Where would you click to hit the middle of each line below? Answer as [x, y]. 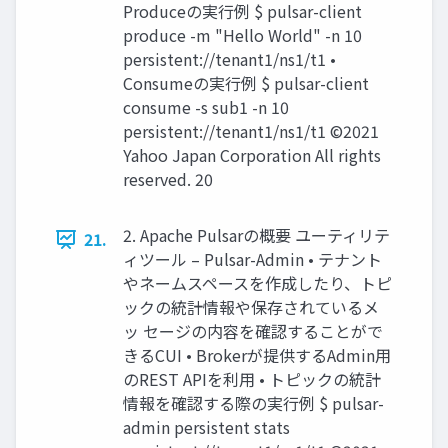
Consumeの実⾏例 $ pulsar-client [246, 83]
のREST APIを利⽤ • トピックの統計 [252, 379]
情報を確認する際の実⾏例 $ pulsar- [253, 403]
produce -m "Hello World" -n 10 [242, 35]
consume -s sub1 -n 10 [206, 107]
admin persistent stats [206, 427]
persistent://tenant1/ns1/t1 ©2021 [251, 131]
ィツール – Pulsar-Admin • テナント [252, 259]
